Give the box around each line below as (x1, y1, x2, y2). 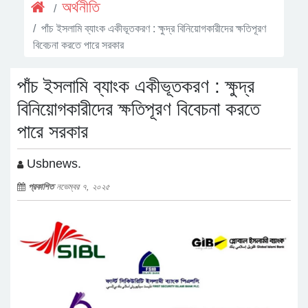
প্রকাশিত (28, 181, 56, 192)
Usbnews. (23, 156, 81, 170)
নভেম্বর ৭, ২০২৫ (56, 181, 110, 192)
